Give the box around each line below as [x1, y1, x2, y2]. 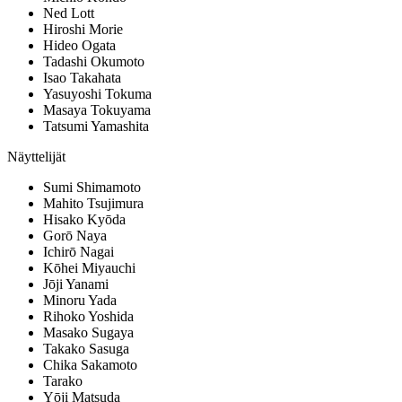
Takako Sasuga [43, 341, 129, 357]
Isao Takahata [43, 70, 121, 86]
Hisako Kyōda [43, 212, 126, 228]
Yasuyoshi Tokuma [43, 86, 152, 102]
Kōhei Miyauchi [43, 260, 135, 276]
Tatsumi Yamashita [43, 118, 149, 135]
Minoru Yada [43, 293, 117, 309]
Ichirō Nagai [43, 244, 114, 260]
